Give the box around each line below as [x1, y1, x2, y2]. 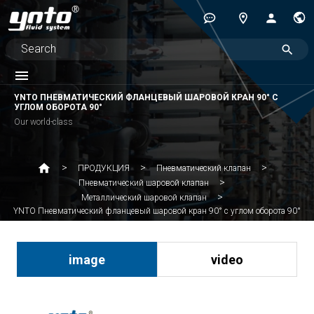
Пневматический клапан [156, 163, 251, 173]
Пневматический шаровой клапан [78, 178, 209, 188]
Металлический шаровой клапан [81, 193, 207, 203]
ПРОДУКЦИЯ [77, 163, 130, 173]
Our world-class [14, 117, 73, 128]
